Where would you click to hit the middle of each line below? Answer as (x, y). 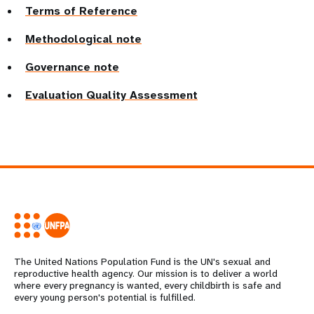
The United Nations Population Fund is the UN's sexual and (142, 262)
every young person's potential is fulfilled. (105, 298)
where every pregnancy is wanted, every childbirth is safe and (148, 286)
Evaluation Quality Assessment (111, 95)
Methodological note (83, 39)
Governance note (72, 67)
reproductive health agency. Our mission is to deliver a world (146, 274)
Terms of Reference (81, 11)
